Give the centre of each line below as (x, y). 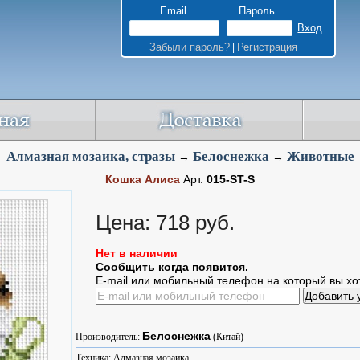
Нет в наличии (137, 253)
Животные (320, 156)
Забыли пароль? (189, 47)
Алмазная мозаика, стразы (90, 156)
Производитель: (109, 337)
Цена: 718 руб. (168, 223)
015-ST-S (231, 179)
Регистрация (267, 47)
